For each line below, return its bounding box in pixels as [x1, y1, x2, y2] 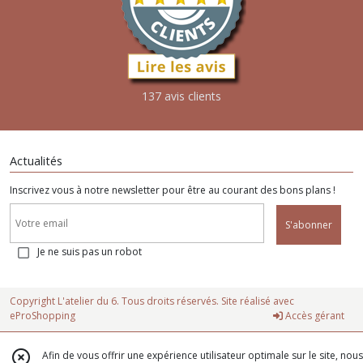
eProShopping [10, 308, 75, 322]
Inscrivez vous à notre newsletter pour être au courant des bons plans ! [10, 183, 335, 198]
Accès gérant [283, 308, 344, 322]
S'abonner [285, 217, 332, 232]
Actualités [10, 153, 62, 169]
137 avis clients [142, 88, 221, 105]
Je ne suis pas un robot [37, 244, 142, 258]
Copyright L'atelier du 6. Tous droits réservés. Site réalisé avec [10, 293, 294, 308]
